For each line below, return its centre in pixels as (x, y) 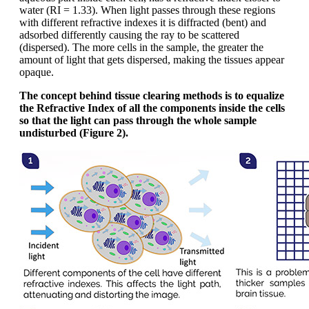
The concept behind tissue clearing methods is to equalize (152, 95)
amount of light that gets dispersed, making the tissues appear (152, 59)
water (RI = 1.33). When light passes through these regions (147, 10)
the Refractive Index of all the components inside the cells (152, 108)
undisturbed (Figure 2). (74, 132)
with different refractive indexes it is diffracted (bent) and (143, 22)
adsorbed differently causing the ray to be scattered (129, 34)
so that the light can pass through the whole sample (138, 120)
